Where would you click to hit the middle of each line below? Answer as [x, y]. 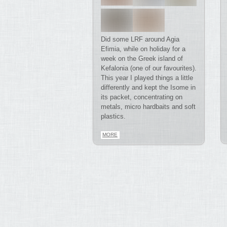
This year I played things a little [147, 78]
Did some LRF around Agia [140, 40]
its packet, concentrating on [142, 97]
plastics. [113, 117]
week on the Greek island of [142, 59]
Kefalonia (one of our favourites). [149, 68]
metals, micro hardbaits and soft [148, 107]
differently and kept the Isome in [148, 88]
